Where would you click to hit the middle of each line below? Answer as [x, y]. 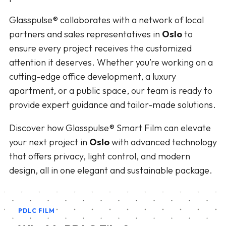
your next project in [49, 142]
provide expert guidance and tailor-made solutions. [112, 104]
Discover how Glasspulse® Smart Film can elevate [110, 128]
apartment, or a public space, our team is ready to [111, 90]
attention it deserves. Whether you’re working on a [111, 62]
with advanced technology [163, 142]
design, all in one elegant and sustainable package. [111, 170]
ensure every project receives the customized [100, 48]
